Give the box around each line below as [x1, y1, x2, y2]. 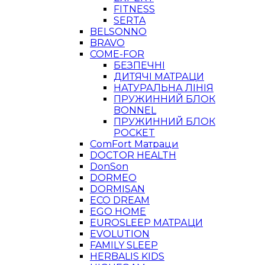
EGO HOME [90, 206, 146, 217]
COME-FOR [90, 49, 144, 60]
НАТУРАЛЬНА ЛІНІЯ [114, 82, 214, 93]
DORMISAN [90, 183, 145, 195]
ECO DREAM [90, 195, 150, 206]
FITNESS [114, 4, 155, 15]
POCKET [114, 127, 155, 138]
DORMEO [90, 172, 137, 183]
